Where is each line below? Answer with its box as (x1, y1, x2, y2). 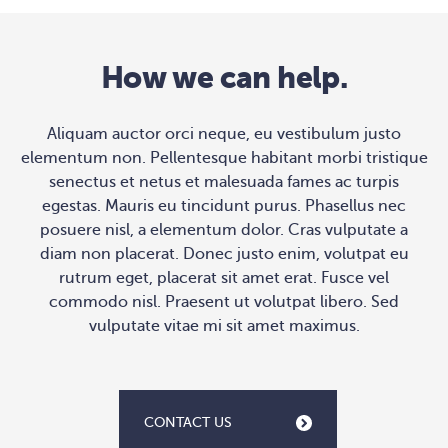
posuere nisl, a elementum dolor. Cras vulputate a (40, 221, 408, 240)
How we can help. (100, 60, 348, 96)
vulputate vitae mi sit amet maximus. (88, 317, 360, 336)
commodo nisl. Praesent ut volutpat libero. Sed (49, 293, 399, 312)
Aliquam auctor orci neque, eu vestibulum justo (47, 125, 401, 144)
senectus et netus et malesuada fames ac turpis (49, 173, 399, 192)
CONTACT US (144, 415, 232, 431)
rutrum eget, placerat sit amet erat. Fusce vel (59, 269, 389, 288)
